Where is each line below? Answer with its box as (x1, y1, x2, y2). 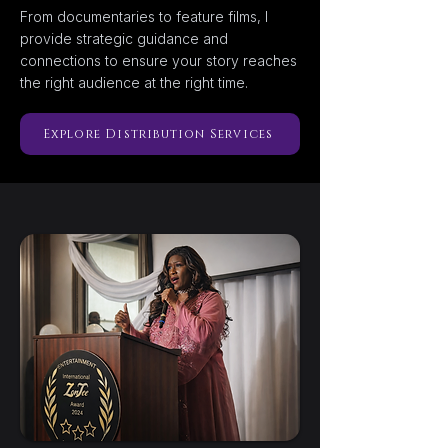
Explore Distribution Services (42, 126, 274, 142)
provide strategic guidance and (20, 30, 228, 47)
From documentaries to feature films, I (20, 8, 268, 25)
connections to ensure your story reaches (20, 52, 297, 69)
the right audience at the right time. (20, 74, 248, 91)
